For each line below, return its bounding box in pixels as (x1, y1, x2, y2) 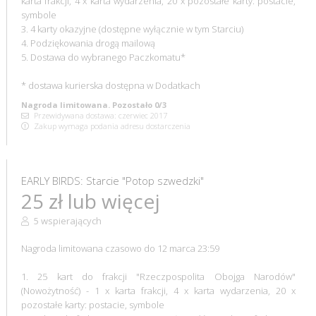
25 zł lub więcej (20, 187, 160, 214)
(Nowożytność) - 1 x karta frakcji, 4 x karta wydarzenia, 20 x (20, 284, 296, 297)
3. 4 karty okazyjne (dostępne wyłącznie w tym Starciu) (20, 22, 243, 35)
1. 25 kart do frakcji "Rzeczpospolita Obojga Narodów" (20, 269, 296, 283)
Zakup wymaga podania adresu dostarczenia (31, 120, 190, 131)
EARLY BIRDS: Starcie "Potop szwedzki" (20, 173, 204, 188)
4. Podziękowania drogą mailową (20, 36, 155, 49)
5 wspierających (31, 214, 102, 227)
